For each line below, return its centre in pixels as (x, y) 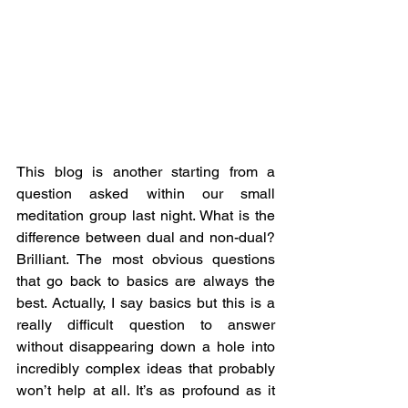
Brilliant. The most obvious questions (146, 259)
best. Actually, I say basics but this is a (146, 303)
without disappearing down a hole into (146, 347)
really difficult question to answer (146, 325)
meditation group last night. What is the (146, 215)
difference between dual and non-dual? (146, 237)
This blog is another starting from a (146, 172)
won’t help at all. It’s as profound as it (146, 390)
